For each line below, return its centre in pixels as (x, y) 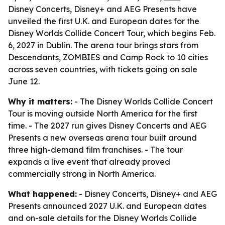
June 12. (24, 81)
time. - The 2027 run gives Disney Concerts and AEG (107, 126)
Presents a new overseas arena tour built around (102, 138)
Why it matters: (40, 101)
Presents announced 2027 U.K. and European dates (107, 206)
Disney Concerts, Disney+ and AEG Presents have (102, 9)
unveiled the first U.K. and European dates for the (104, 21)
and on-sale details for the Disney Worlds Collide (102, 218)
